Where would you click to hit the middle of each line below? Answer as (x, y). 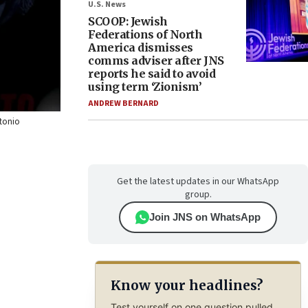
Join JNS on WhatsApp (205, 217)
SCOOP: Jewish (128, 21)
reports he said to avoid (152, 74)
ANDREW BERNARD (123, 103)
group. (198, 195)
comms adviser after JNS (156, 60)
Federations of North (145, 34)
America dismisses (141, 47)
